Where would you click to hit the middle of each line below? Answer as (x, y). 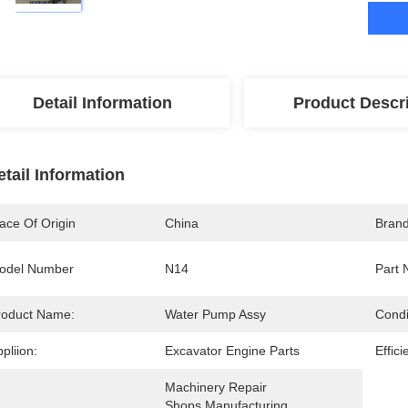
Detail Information (102, 103)
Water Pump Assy (215, 314)
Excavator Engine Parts (232, 351)
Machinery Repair (216, 387)
